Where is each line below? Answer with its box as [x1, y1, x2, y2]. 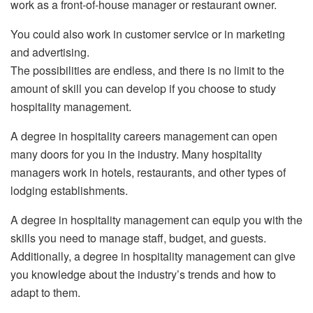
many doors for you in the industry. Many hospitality [10, 146, 262, 163]
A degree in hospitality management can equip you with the [10, 212, 303, 228]
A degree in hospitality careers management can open [10, 128, 277, 145]
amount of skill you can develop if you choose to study [10, 80, 276, 97]
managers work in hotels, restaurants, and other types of [10, 164, 286, 181]
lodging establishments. [10, 182, 128, 199]
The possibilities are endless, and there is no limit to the [10, 62, 284, 79]
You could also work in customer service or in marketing [10, 26, 285, 43]
